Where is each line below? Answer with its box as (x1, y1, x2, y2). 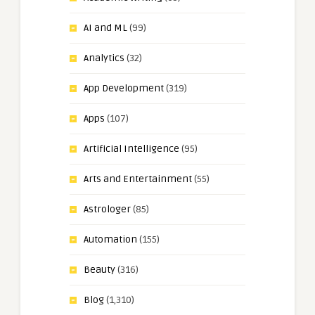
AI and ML (84, 22, 127, 34)
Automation (84, 233, 137, 246)
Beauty (84, 264, 115, 276)
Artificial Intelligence (84, 143, 179, 155)
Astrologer (84, 203, 131, 216)
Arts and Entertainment (84, 173, 192, 186)
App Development (84, 82, 164, 95)
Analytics (84, 52, 124, 65)
